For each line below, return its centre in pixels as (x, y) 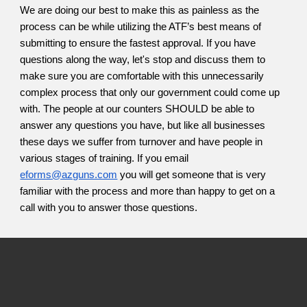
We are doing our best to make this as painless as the (140, 11)
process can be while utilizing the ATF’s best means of (141, 27)
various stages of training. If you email (105, 159)
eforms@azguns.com (69, 175)
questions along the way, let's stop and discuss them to (143, 60)
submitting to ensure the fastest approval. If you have (138, 44)
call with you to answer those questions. (110, 208)
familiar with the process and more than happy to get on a (148, 192)
